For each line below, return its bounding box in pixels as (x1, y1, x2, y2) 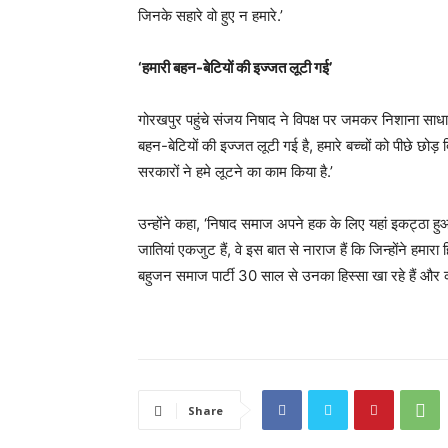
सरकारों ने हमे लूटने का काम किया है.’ (138, 162, 333, 182)
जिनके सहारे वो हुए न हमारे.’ (138, 6, 283, 26)
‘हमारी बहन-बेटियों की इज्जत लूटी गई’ (138, 58, 332, 78)
